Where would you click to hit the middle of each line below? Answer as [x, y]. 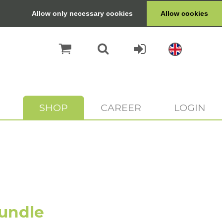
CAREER [121, 108]
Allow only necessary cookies [83, 14]
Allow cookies [185, 14]
